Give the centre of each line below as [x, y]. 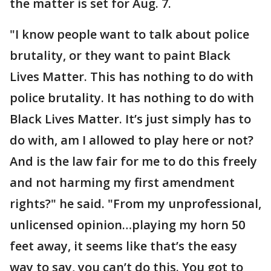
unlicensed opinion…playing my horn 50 [127, 224]
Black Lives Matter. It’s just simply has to [130, 119]
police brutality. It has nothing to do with [132, 97]
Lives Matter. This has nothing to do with [132, 76]
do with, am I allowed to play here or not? [132, 140]
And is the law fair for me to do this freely [133, 161]
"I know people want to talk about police [129, 34]
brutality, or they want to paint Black [120, 55]
